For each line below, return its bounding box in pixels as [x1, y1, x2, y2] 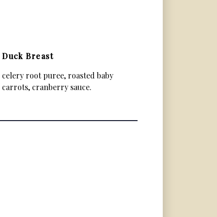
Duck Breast [2, 51, 54, 61]
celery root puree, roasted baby [2, 70, 113, 80]
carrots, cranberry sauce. [2, 82, 92, 92]
